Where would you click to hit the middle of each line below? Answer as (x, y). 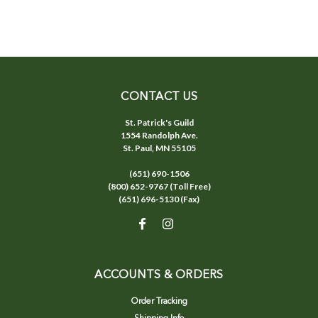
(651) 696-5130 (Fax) (159, 199)
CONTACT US (159, 97)
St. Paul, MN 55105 (159, 148)
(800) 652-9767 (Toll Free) (159, 186)
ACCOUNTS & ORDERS (159, 275)
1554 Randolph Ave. (159, 135)
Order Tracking (159, 301)
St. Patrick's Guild (159, 122)
